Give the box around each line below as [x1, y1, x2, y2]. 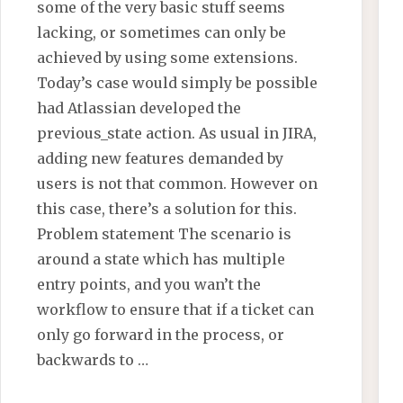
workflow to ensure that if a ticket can [37, 300, 315, 318]
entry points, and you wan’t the [37, 274, 262, 293]
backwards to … [37, 350, 149, 369]
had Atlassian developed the [37, 98, 242, 117]
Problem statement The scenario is [37, 224, 292, 243]
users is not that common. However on [37, 174, 318, 193]
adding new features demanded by [37, 148, 284, 167]
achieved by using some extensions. [37, 48, 299, 67]
